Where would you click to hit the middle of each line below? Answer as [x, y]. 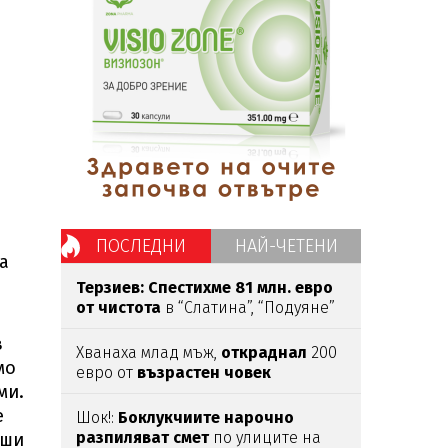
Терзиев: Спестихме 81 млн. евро [204, 287]
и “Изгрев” [115, 327]
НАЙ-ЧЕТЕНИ [286, 246]
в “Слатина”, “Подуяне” [248, 307]
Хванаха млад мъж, [148, 352]
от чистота [118, 307]
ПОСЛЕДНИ [141, 246]
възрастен [178, 372]
